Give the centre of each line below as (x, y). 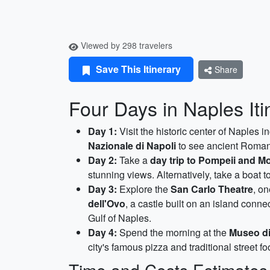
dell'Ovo (107, 203)
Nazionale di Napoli (132, 146)
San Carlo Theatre (212, 189)
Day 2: (102, 160)
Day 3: (102, 189)
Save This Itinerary (137, 69)
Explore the (144, 189)
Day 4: (102, 232)
